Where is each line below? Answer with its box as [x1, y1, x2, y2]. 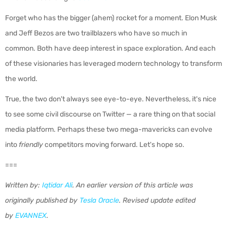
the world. [5, 74, 39, 83]
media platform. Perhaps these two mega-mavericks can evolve [5, 125, 212, 134]
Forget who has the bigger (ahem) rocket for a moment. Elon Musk [5, 14, 217, 22]
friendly [19, 140, 43, 149]
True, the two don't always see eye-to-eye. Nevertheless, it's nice [5, 95, 216, 103]
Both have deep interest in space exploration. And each [37, 44, 216, 53]
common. [5, 44, 37, 53]
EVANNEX [15, 211, 47, 220]
